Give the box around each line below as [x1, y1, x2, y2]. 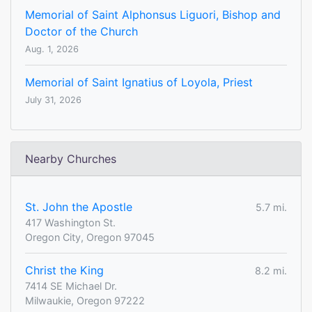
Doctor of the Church [25, 24, 138, 39]
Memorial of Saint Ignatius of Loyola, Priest [25, 75, 253, 90]
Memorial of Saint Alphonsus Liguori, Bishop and [25, 8, 281, 22]
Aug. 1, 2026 [25, 44, 79, 55]
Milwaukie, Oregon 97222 [25, 295, 145, 307]
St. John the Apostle [25, 200, 132, 214]
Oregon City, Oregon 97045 [25, 231, 155, 244]
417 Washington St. [25, 217, 116, 229]
